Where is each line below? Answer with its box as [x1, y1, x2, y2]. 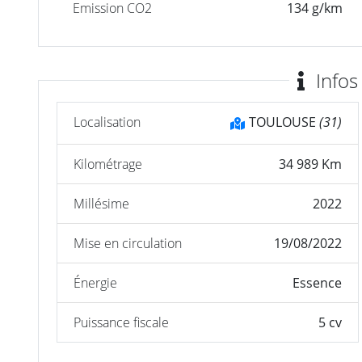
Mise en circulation [74, 234, 183, 252]
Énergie [74, 273, 118, 292]
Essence [292, 273, 342, 292]
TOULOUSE [245, 112, 319, 131]
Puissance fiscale [74, 313, 170, 331]
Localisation [74, 112, 141, 131]
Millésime [74, 194, 130, 213]
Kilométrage [74, 154, 143, 173]
